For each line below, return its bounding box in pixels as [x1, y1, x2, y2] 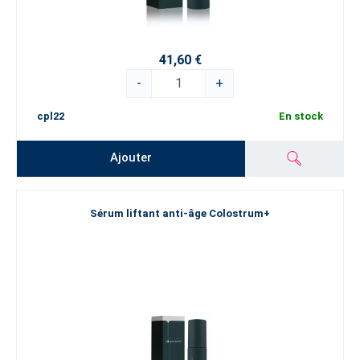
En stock [279, 109, 323, 122]
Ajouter [110, 150, 153, 166]
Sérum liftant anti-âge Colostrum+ [90, 207, 270, 220]
